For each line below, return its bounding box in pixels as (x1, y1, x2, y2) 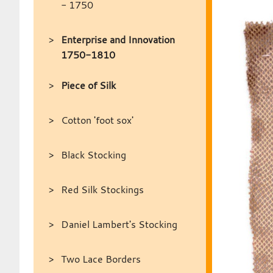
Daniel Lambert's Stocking (60, 218, 177, 231)
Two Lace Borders (60, 252, 141, 266)
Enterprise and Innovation (60, 33, 175, 46)
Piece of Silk (60, 79, 116, 92)
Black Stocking (60, 148, 126, 161)
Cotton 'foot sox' (60, 113, 133, 127)
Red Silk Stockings (60, 183, 144, 196)
